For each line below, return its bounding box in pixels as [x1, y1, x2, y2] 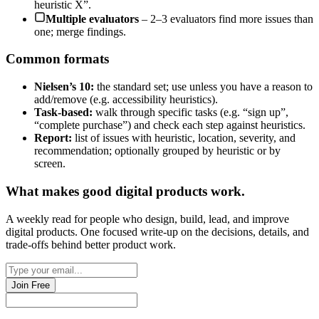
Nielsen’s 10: [34, 80, 94, 93]
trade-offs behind [6, 238, 85, 251]
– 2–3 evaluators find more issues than [139, 12, 313, 25]
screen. [34, 157, 66, 170]
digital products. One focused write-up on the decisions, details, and [6, 225, 309, 238]
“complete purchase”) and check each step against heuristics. [34, 119, 305, 132]
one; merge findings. [34, 25, 126, 38]
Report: [34, 132, 72, 145]
